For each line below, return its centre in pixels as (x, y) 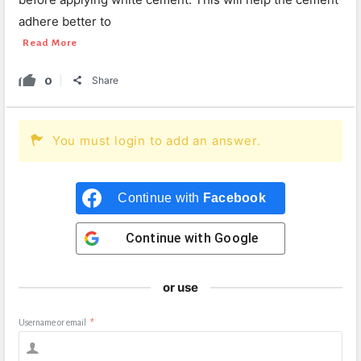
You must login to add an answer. (156, 141)
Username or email (52, 322)
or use (180, 287)
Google (237, 238)
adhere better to (65, 21)
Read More (50, 43)
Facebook (234, 198)
